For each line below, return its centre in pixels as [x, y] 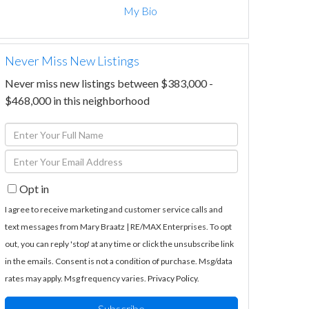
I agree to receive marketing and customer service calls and [114, 210]
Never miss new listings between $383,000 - [109, 83]
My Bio [141, 10]
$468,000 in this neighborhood [77, 101]
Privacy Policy [172, 279]
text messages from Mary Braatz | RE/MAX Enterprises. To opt [118, 227]
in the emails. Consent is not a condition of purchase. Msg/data [119, 261]
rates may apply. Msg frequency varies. [76, 279]
